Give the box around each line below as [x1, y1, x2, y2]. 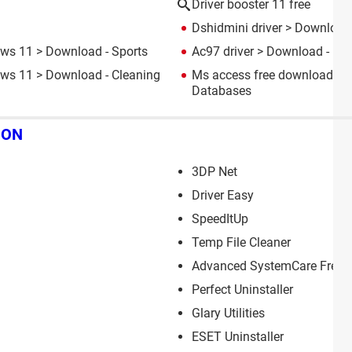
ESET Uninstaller [192, 328, 284, 344]
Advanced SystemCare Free [192, 258, 343, 273]
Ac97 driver [192, 44, 254, 59]
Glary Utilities [192, 305, 265, 321]
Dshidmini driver [192, 20, 282, 35]
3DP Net [192, 163, 237, 179]
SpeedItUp [192, 211, 248, 226]
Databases [192, 83, 251, 98]
